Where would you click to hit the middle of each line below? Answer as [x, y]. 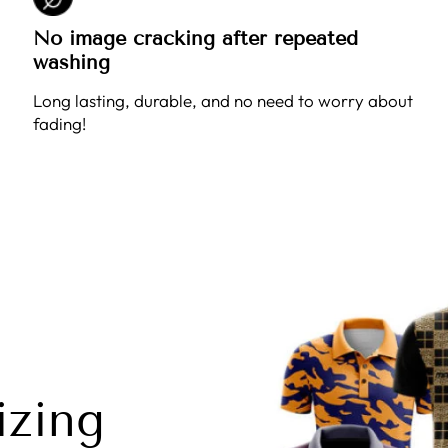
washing [72, 62]
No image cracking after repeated [196, 38]
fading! [60, 123]
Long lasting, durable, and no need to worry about [223, 100]
